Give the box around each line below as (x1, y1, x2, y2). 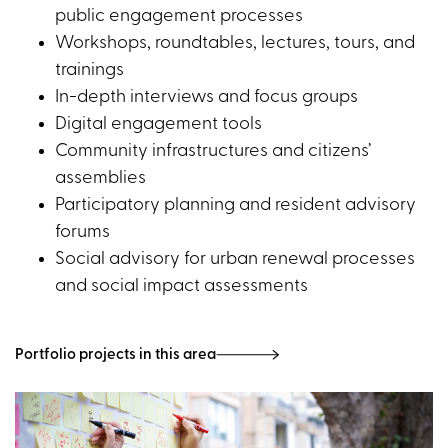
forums (55, 222, 110, 242)
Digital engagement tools (55, 114, 262, 134)
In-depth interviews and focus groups (55, 87, 358, 107)
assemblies (55, 168, 146, 188)
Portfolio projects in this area (15, 347, 216, 363)
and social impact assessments (55, 276, 308, 296)
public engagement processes (55, 6, 303, 26)
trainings (55, 60, 124, 80)
